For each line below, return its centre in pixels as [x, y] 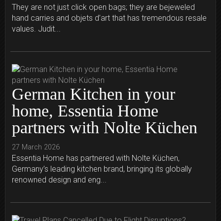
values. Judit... [36, 29]
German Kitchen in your [93, 94]
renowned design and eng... [59, 180]
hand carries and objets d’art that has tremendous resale [109, 18]
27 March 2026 [36, 147]
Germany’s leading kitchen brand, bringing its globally [102, 169]
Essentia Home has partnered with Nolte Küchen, [96, 158]
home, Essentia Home [85, 111]
